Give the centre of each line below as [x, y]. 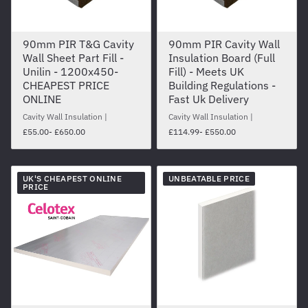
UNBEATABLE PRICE [209, 179]
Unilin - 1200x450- [70, 72]
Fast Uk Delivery [209, 99]
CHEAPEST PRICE [66, 86]
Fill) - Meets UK [206, 72]
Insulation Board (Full [222, 58]
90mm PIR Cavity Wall [224, 44]
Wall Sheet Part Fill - [73, 58]
